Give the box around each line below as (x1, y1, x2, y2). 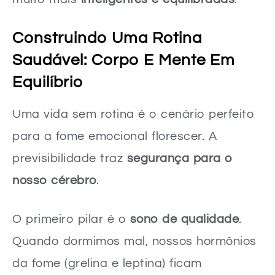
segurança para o (126, 152, 233, 165)
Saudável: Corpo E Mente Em (12, 52, 235, 68)
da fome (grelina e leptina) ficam (12, 257, 202, 269)
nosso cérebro (12, 174, 96, 187)
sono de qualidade (130, 212, 239, 225)
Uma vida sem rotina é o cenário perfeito (12, 107, 254, 120)
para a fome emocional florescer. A (12, 130, 217, 142)
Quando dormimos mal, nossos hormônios (12, 234, 257, 247)
